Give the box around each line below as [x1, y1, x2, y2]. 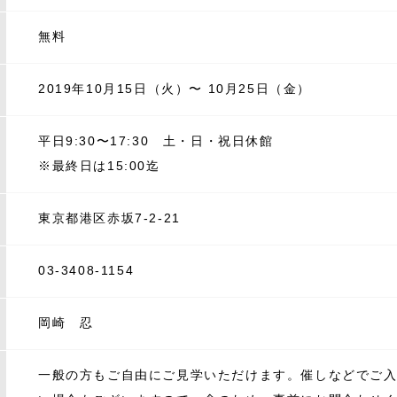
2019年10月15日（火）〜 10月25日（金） [38, 81, 311, 96]
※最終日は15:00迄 [38, 158, 160, 173]
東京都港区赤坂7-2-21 [38, 210, 181, 225]
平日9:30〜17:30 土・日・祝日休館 [38, 133, 274, 148]
